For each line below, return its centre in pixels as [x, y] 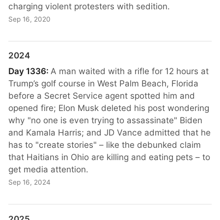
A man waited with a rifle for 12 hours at [130, 71]
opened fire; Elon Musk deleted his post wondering [109, 108]
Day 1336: [30, 71]
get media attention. [49, 169]
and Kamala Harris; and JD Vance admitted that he [110, 132]
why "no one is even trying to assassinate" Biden [106, 120]
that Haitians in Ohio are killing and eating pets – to [110, 157]
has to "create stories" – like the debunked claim [105, 144]
